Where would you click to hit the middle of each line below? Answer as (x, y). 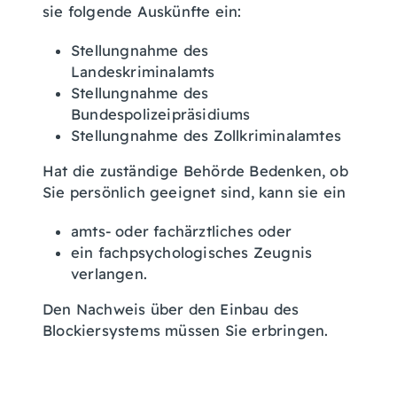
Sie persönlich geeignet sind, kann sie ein (195, 192)
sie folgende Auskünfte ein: (142, 12)
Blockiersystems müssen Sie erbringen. (186, 331)
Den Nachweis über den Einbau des (171, 309)
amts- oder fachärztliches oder (181, 231)
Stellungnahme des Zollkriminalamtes (206, 136)
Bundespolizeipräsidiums (161, 114)
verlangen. (109, 274)
